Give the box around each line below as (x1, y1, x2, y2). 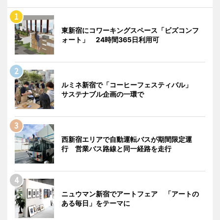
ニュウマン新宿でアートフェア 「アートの (61, 189, 199, 198)
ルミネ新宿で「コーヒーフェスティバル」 (61, 80, 199, 89)
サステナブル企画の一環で (61, 89, 144, 98)
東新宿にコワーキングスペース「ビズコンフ (61, 26, 199, 34)
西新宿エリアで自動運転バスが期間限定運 (61, 135, 192, 143)
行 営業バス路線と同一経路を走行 (61, 144, 171, 153)
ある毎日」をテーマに (61, 198, 130, 207)
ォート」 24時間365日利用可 (61, 35, 159, 44)
